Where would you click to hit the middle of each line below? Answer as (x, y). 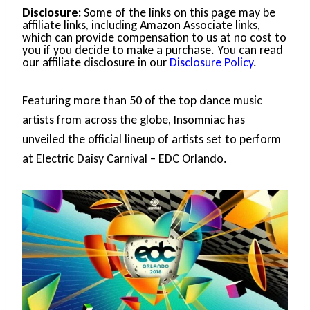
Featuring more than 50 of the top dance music (142, 101)
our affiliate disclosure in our (96, 63)
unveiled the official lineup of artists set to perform (152, 139)
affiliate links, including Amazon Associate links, (141, 25)
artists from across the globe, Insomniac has (134, 120)
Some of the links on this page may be (178, 13)
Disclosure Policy (211, 63)
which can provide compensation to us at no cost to (154, 38)
